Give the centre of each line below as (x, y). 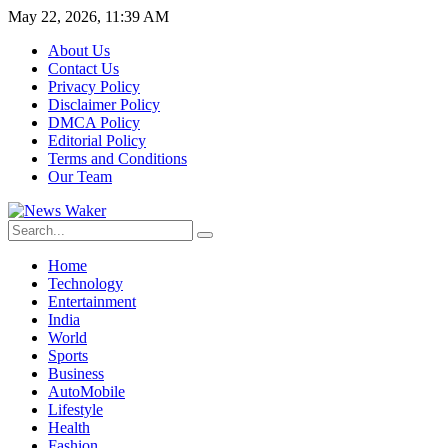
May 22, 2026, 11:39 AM (88, 16)
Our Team (80, 176)
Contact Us (83, 68)
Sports (68, 355)
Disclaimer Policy (104, 104)
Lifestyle (75, 409)
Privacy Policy (94, 86)
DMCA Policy (94, 122)
